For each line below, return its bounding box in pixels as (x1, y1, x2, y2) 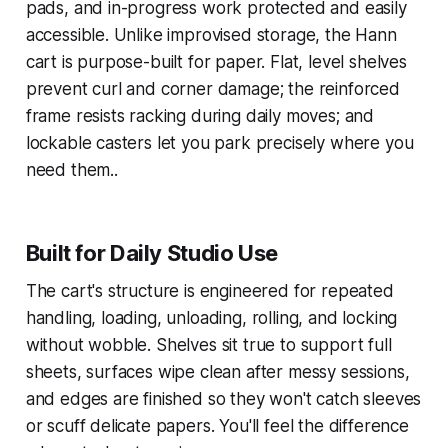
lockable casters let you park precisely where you (25, 132, 414, 153)
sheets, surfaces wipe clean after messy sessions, (25, 361, 410, 382)
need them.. (25, 159, 118, 180)
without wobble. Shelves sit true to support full (25, 334, 392, 355)
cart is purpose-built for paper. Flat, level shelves (25, 51, 407, 72)
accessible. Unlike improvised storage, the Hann (25, 24, 397, 45)
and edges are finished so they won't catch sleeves (25, 388, 422, 409)
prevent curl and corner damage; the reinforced (25, 78, 400, 99)
